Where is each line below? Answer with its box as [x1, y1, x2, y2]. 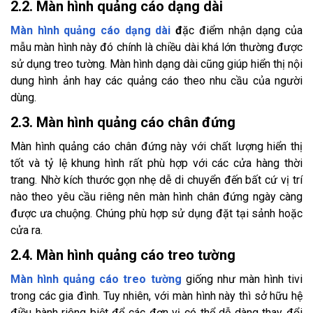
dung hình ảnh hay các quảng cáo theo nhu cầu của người [10, 74, 303, 88]
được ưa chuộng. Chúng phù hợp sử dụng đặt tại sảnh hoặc [10, 207, 303, 221]
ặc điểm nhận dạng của [182, 24, 303, 38]
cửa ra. [10, 224, 43, 238]
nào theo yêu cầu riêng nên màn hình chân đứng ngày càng [10, 190, 303, 204]
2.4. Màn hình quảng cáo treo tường [10, 247, 235, 264]
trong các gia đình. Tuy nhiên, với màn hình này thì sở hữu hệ [10, 289, 303, 303]
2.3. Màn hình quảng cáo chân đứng [10, 114, 235, 131]
